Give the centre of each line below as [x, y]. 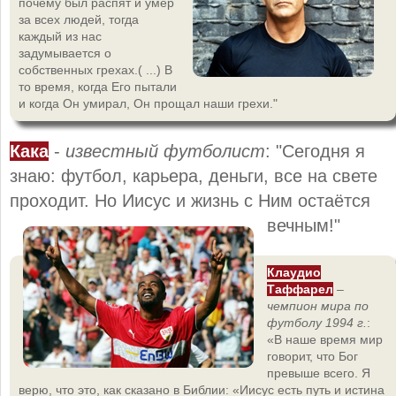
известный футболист [165, 151]
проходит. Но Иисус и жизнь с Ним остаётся [190, 200]
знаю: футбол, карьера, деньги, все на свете [194, 175]
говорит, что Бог [312, 356]
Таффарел [300, 289]
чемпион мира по [318, 305]
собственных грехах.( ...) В [95, 69]
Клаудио [294, 272]
